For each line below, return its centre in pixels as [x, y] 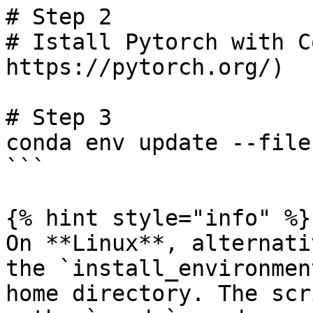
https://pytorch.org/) [145, 67]
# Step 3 [59, 117]
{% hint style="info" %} [158, 218]
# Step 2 [59, 17]
